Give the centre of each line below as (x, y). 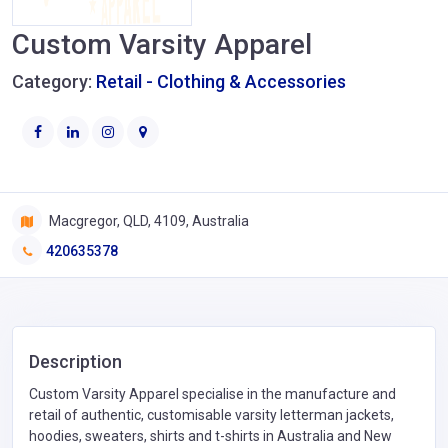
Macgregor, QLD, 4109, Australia (147, 220)
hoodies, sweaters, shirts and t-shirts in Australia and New (210, 435)
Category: (54, 81)
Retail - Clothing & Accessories (221, 81)
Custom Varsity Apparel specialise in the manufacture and (212, 393)
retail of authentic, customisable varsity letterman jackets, (211, 414)
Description (75, 361)
